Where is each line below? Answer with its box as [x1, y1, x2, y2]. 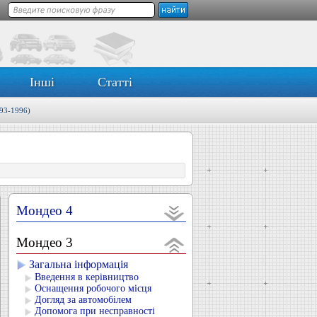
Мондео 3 [16, 235, 73, 250]
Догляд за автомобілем [35, 294, 132, 305]
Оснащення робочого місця [35, 283, 151, 294]
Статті [98, 75, 132, 89]
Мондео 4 [16, 203, 73, 218]
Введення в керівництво [35, 272, 139, 282]
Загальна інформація [29, 258, 128, 270]
